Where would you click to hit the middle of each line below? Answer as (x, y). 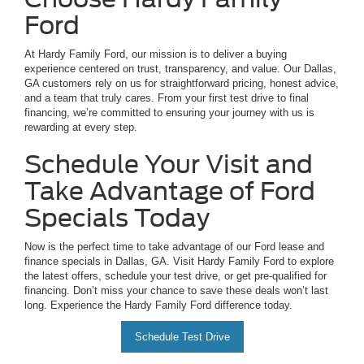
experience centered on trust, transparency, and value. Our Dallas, (180, 69)
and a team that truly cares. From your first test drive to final (167, 98)
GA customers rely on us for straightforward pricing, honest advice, (182, 84)
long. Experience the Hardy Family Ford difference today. (158, 305)
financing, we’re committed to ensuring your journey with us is (169, 113)
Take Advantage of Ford (170, 191)
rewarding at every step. (81, 128)
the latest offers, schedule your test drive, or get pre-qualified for (175, 276)
